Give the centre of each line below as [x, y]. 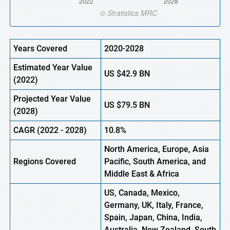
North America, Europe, [148, 149]
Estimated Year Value [53, 68]
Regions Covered [45, 161]
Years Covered [40, 49]
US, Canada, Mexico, [142, 193]
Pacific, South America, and [155, 161]
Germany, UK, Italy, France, [154, 205]
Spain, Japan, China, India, [153, 217]
